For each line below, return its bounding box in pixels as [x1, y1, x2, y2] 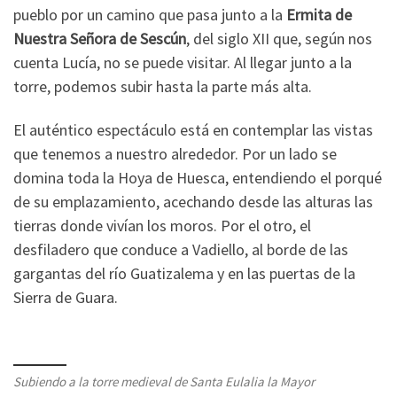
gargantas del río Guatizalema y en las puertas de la [13, 263, 355, 284]
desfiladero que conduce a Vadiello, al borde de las [13, 239, 348, 261]
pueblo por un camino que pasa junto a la [13, 4, 286, 25]
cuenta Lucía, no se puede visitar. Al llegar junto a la [13, 51, 352, 73]
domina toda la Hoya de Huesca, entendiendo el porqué [13, 167, 382, 189]
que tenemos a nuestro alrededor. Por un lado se [13, 144, 337, 165]
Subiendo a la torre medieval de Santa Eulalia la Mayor [13, 373, 315, 390]
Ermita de [286, 4, 352, 25]
